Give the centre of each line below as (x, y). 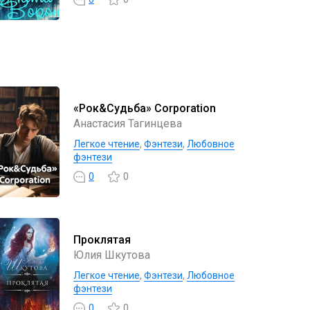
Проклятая (102, 239)
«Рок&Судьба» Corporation (145, 108)
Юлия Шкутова (112, 255)
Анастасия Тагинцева (128, 123)
